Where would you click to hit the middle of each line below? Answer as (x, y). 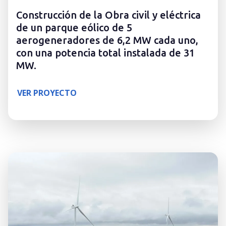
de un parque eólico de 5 (74, 28)
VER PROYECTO (47, 93)
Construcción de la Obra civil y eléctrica (108, 15)
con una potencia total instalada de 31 (105, 53)
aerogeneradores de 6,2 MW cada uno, (107, 40)
